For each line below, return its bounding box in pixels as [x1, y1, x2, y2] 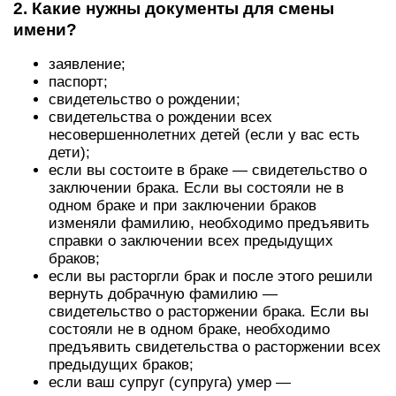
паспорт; [49, 73, 108, 90]
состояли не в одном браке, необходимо [49, 321, 330, 338]
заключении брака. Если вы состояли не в [49, 179, 344, 196]
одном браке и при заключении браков [49, 197, 316, 214]
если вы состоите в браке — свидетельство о [49, 162, 367, 179]
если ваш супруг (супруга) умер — [49, 374, 291, 391]
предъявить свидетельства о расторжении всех [49, 339, 381, 355]
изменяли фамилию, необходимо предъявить [49, 215, 369, 232]
